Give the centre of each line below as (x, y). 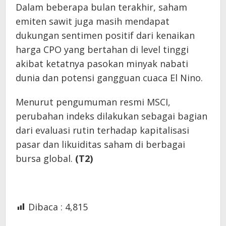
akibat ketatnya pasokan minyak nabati (102, 64)
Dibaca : (45, 207)
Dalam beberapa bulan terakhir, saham (101, 7)
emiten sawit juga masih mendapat (93, 21)
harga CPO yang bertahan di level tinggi (102, 50)
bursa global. (45, 159)
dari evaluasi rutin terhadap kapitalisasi (102, 130)
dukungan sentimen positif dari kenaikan (105, 36)
